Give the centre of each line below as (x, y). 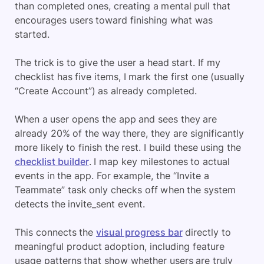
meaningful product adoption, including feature (120, 246)
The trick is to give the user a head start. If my (118, 62)
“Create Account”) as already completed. (106, 91)
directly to (207, 232)
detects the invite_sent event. (80, 204)
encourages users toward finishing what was (114, 20)
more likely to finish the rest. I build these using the (128, 147)
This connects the (56, 232)
